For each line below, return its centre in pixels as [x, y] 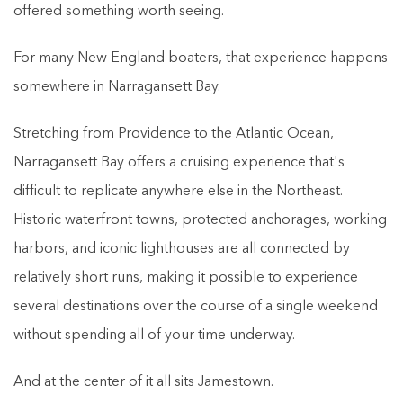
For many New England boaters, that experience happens [201, 58]
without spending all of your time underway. [154, 335]
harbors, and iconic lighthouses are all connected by [182, 249]
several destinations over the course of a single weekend [196, 306]
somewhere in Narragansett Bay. [117, 87]
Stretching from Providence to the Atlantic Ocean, [174, 134]
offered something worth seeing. [119, 11]
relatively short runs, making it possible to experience [186, 278]
